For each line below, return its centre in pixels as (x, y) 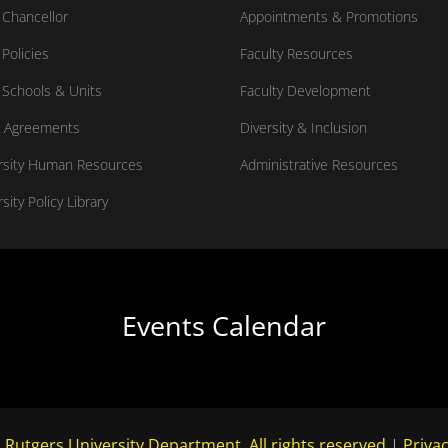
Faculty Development (306, 90)
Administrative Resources (319, 164)
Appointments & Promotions (329, 16)
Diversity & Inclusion (304, 127)
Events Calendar (224, 326)
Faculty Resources (297, 53)
